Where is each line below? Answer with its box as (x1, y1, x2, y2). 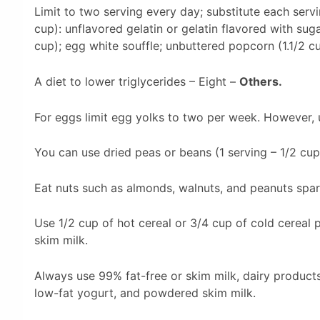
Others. (239, 74, 282, 89)
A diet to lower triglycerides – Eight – (34, 74, 239, 89)
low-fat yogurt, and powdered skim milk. (34, 285, 256, 300)
